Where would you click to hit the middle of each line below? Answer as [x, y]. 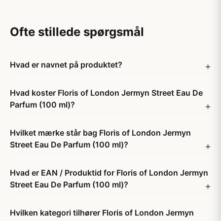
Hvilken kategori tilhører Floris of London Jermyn [102, 213]
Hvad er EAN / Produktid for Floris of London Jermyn [109, 173]
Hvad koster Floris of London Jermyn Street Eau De [106, 93]
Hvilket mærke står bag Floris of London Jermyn [100, 133]
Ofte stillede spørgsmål [77, 32]
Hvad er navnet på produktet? [66, 65]
